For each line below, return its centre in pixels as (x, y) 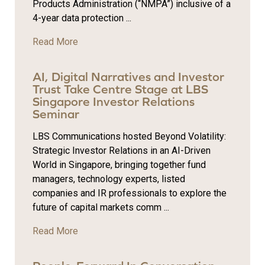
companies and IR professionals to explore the (130, 193)
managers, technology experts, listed (109, 179)
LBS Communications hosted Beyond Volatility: (129, 137)
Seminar (56, 114)
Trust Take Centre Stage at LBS (120, 89)
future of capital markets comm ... (101, 208)
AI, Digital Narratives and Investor (128, 77)
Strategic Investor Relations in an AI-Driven (122, 151)
